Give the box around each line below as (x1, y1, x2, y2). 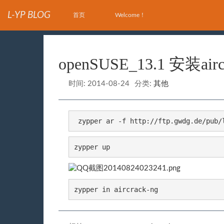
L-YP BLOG (7, 10, 50, 20)
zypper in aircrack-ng (74, 185, 158, 193)
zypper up (74, 143, 110, 151)
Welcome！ (115, 12, 145, 18)
